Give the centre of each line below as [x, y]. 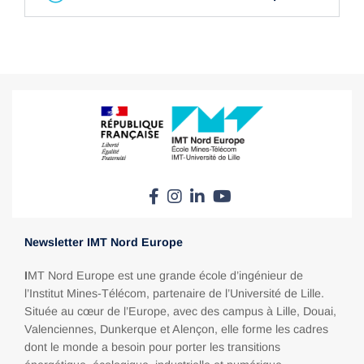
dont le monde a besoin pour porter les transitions [152, 347]
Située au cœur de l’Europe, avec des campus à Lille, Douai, [180, 312]
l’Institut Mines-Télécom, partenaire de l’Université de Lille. [174, 294]
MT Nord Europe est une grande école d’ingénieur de [165, 276]
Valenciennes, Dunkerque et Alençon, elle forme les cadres [176, 329]
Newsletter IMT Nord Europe [104, 243]
